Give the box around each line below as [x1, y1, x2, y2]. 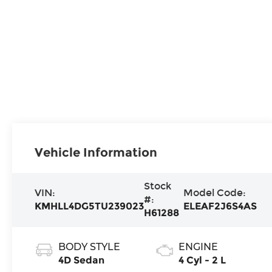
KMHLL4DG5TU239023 [34, 200, 144, 212]
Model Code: [183, 187, 246, 199]
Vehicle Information [34, 145, 157, 160]
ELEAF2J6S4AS [183, 200, 257, 212]
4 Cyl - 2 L [178, 254, 226, 267]
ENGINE [178, 241, 218, 253]
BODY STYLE [58, 241, 120, 253]
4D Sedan [58, 254, 104, 267]
